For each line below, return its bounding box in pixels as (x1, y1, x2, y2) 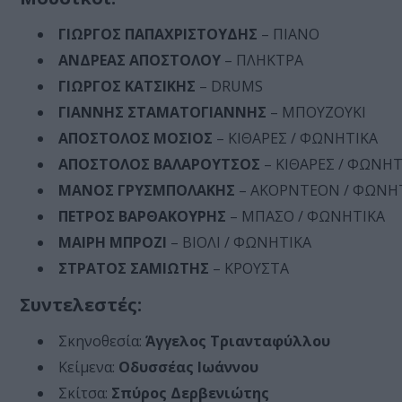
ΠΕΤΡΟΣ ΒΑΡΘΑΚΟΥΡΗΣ (58, 206, 226, 227)
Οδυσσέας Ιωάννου (115, 357, 258, 378)
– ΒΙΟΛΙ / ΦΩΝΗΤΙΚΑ (167, 232, 311, 253)
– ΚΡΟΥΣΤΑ (209, 258, 289, 279)
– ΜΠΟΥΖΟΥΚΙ (267, 102, 366, 123)
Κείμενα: (58, 357, 115, 378)
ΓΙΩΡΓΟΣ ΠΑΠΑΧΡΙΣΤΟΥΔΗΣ (58, 24, 258, 45)
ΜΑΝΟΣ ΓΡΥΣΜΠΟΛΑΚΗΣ (58, 180, 239, 201)
